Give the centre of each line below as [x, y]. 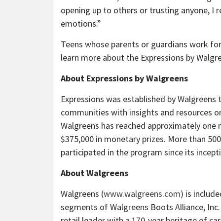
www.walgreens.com [142, 194]
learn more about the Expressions [122, 57]
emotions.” [81, 23]
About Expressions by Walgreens [124, 78]
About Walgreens [94, 173]
